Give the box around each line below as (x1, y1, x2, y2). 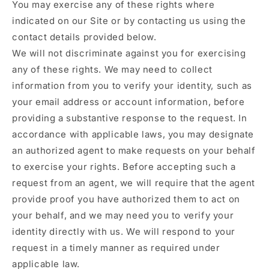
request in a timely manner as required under (12, 242, 220, 253)
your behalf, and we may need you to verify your (12, 210, 234, 221)
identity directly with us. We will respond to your (12, 226, 236, 237)
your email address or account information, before (12, 96, 245, 107)
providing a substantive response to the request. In (12, 112, 247, 124)
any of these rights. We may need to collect (12, 64, 213, 75)
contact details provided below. (12, 31, 157, 43)
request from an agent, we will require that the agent (12, 177, 255, 189)
